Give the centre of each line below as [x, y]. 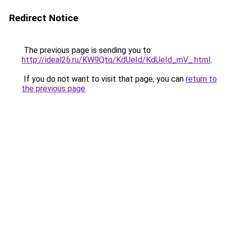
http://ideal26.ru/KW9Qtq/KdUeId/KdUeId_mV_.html [116, 60]
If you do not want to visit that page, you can [104, 79]
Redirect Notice [44, 18]
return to [201, 79]
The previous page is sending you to [86, 50]
